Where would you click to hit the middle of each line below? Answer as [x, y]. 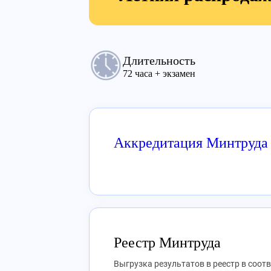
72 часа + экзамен [159, 73]
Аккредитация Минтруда [191, 143]
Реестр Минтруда [167, 243]
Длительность [159, 60]
